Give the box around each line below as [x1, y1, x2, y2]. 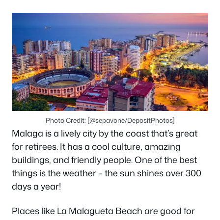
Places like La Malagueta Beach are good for [12, 204, 195, 217]
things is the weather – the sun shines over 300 [12, 166, 201, 180]
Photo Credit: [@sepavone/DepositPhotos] [45, 115, 175, 125]
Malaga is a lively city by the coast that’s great [12, 127, 197, 140]
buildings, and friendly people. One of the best [12, 153, 197, 166]
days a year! [12, 180, 61, 193]
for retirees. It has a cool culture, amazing [12, 140, 181, 153]
